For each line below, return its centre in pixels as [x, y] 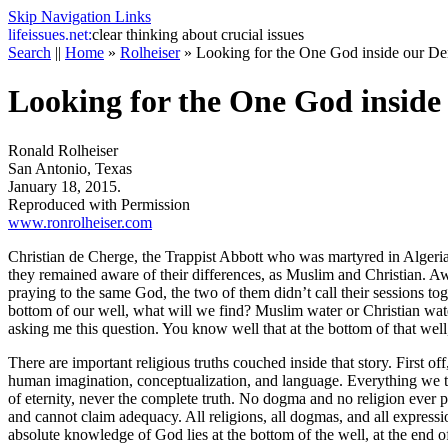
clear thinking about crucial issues [198, 34]
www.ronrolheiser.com [80, 222]
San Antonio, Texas [70, 168]
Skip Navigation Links [79, 16]
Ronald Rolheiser [63, 150]
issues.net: [60, 34]
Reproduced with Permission [99, 204]
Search [29, 52]
